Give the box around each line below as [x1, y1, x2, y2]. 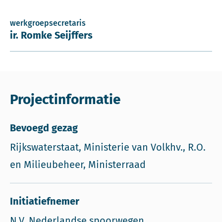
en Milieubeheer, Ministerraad [10, 159, 146, 170]
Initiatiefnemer [10, 195, 79, 207]
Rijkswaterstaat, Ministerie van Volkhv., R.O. [10, 141, 206, 153]
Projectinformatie [10, 91, 120, 108]
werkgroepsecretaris [10, 18, 86, 28]
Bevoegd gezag [10, 122, 78, 134]
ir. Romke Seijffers [10, 29, 93, 41]
